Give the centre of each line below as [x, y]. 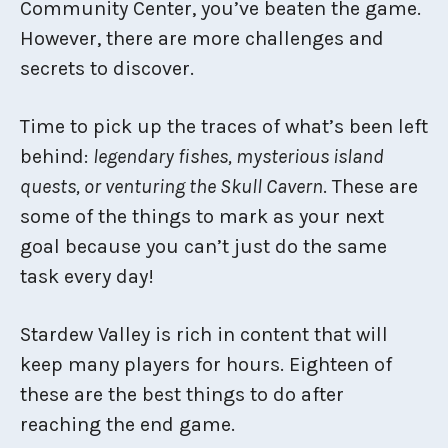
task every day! [87, 276]
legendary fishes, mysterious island [238, 156]
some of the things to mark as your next [202, 216]
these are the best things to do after [182, 394]
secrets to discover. [107, 68]
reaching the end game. [127, 424]
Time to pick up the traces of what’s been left [224, 126]
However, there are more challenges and [202, 38]
